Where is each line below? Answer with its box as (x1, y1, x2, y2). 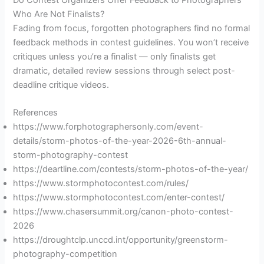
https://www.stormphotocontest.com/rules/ (13, 178, 189, 189)
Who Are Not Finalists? (13, 8, 105, 19)
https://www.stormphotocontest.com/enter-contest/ (13, 192, 225, 203)
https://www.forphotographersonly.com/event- (13, 121, 204, 133)
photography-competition (13, 249, 118, 260)
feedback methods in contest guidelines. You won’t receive (13, 37, 249, 48)
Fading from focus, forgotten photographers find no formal (13, 22, 250, 34)
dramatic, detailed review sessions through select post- (13, 65, 236, 76)
